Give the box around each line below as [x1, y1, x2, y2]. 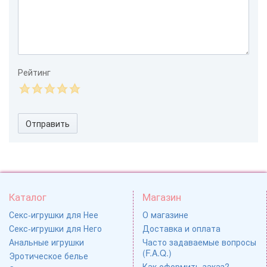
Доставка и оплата [142, 222, 221, 235]
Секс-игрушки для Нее [9, 209, 98, 221]
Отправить [26, 117, 70, 130]
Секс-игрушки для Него [9, 222, 102, 235]
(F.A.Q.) [142, 247, 172, 259]
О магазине [142, 209, 188, 221]
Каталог [9, 190, 46, 204]
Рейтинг [18, 66, 51, 79]
